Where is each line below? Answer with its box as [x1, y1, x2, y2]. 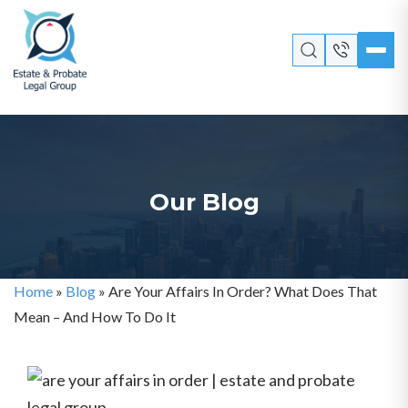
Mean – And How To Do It [14, 308, 176, 325]
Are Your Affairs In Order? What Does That [108, 282, 377, 300]
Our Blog [148, 187, 260, 217]
